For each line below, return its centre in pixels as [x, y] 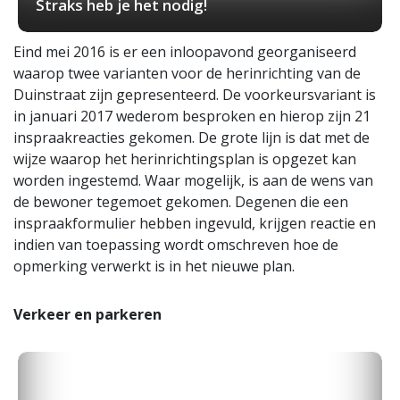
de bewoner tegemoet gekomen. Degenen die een [181, 202]
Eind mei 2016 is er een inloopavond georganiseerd [185, 52]
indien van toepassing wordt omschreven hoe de [176, 245]
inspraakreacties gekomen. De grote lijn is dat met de [192, 138]
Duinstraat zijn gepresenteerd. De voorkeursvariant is [195, 95]
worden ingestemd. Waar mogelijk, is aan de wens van [193, 181]
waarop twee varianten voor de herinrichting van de [187, 74]
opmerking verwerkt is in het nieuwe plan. [154, 267]
